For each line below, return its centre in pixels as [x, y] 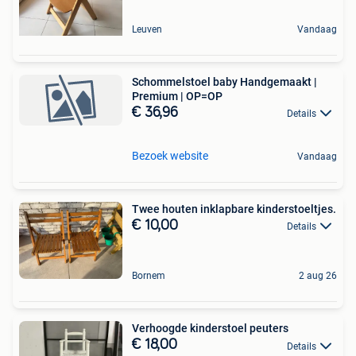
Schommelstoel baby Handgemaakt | [224, 81]
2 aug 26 [318, 276]
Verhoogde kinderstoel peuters [210, 329]
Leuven [147, 29]
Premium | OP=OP [177, 96]
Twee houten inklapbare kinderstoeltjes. [234, 209]
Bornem [149, 276]
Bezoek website [170, 156]
